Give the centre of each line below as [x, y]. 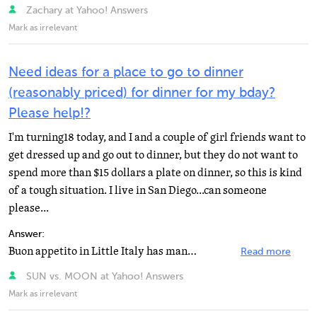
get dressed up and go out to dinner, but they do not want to [153, 155]
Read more [266, 252]
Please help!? [50, 114]
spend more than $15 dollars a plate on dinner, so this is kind [155, 173]
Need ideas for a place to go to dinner [126, 73]
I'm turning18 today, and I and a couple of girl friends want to [157, 137]
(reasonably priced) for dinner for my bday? [142, 93]
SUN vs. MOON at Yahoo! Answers [103, 277]
